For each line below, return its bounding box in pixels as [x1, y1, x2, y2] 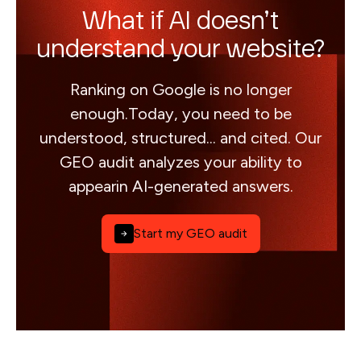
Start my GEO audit [133, 226, 247, 241]
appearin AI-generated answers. [68, 176, 293, 196]
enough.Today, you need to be [69, 104, 292, 123]
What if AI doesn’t [82, 11, 279, 33]
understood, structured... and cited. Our [39, 128, 322, 147]
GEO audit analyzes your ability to [59, 152, 302, 172]
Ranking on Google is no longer [69, 80, 292, 99]
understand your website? [36, 39, 325, 61]
